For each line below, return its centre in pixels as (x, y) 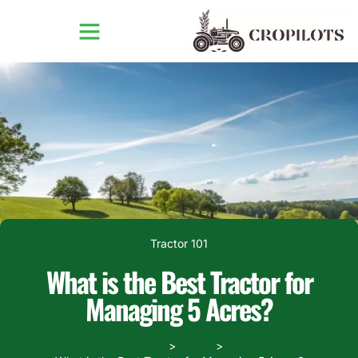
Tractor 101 (179, 244)
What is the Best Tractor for (179, 282)
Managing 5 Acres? (179, 309)
